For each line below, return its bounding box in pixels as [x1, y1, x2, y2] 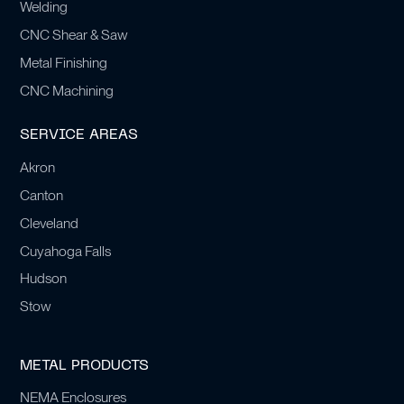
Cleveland [20, 214, 79, 232]
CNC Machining [20, 81, 115, 99]
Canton [20, 186, 64, 204]
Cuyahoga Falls [20, 242, 112, 260]
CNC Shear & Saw [20, 26, 129, 44]
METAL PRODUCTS [20, 358, 150, 373]
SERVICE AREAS [20, 128, 139, 143]
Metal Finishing [20, 53, 108, 71]
